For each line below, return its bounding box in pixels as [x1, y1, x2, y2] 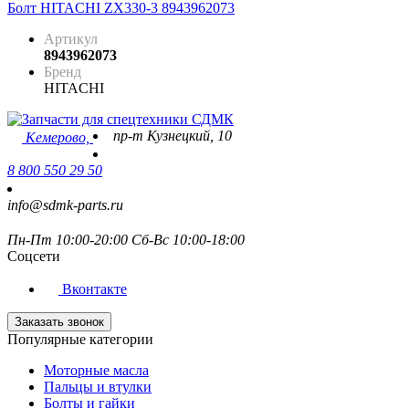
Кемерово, [26, 130, 93, 146]
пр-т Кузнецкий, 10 [113, 128, 232, 144]
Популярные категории [7, 331, 153, 348]
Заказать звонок [15, 315, 104, 330]
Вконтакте [58, 281, 127, 298]
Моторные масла [44, 362, 149, 379]
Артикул [44, 31, 98, 47]
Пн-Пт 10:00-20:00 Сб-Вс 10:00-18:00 [7, 232, 245, 248]
